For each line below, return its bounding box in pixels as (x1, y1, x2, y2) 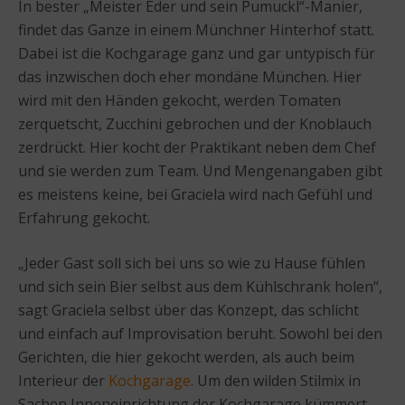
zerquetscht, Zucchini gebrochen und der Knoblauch (18, 113, 372, 134)
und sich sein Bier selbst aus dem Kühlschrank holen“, (18, 276, 382, 297)
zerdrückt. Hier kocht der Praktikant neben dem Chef (18, 137, 376, 157)
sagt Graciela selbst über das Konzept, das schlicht (18, 299, 359, 320)
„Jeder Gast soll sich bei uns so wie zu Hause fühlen (18, 252, 365, 273)
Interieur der (18, 370, 108, 391)
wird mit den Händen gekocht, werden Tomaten (18, 89, 341, 110)
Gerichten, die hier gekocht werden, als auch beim (18, 346, 354, 367)
